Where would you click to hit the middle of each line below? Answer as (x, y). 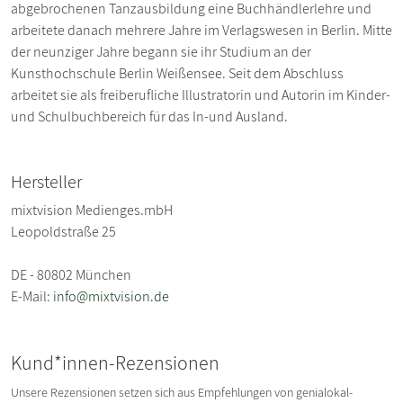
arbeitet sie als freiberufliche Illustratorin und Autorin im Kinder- (201, 95)
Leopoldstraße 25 (63, 232)
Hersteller (46, 182)
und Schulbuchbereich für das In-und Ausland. (149, 117)
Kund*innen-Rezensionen (115, 363)
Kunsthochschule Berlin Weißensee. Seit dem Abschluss (177, 74)
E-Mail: (32, 297)
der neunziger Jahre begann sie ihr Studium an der (161, 52)
